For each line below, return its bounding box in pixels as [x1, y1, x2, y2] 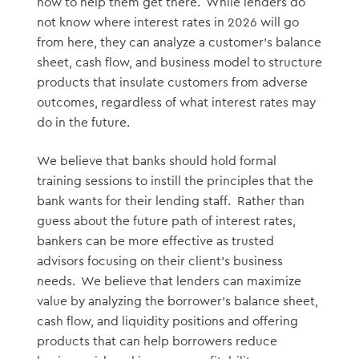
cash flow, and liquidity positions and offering [36, 315, 298, 329]
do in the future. [36, 115, 130, 129]
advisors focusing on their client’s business [36, 255, 283, 268]
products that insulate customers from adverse [36, 75, 308, 89]
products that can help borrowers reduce [36, 335, 277, 349]
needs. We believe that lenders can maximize [36, 275, 301, 288]
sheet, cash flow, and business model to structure [36, 55, 322, 69]
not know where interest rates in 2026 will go [36, 15, 299, 29]
